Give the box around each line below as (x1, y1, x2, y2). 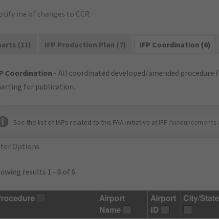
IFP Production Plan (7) (44, 40, 127, 49)
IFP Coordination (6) (139, 40, 211, 49)
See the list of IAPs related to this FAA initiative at (13, 118, 159, 127)
